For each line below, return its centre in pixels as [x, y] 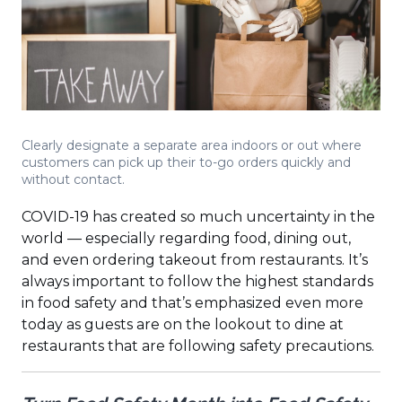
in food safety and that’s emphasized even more [192, 302]
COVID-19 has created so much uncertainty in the [198, 216]
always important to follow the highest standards [197, 281]
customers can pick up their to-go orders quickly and [186, 162]
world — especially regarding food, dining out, [186, 238]
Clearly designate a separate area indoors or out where [192, 145]
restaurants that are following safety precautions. [198, 345]
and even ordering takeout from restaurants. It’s [195, 259]
